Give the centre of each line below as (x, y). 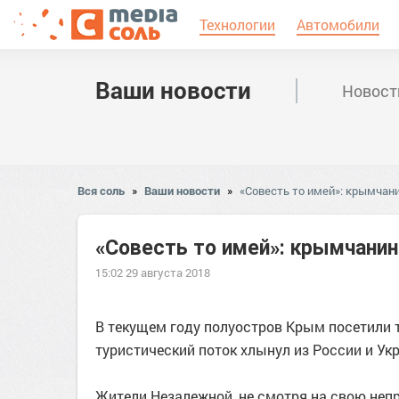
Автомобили (338, 24)
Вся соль (101, 191)
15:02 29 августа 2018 (153, 273)
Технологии (237, 24)
